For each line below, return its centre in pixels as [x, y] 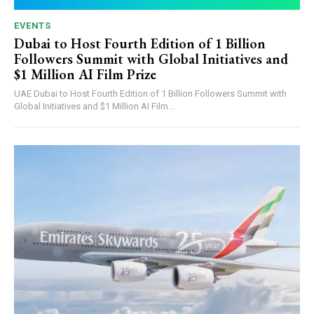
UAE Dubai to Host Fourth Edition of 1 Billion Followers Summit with [24, 94]
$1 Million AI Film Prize [85, 75]
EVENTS [32, 26]
